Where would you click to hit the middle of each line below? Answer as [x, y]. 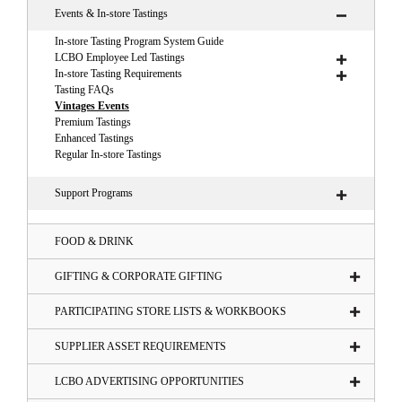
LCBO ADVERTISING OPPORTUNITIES [149, 382]
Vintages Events [92, 106]
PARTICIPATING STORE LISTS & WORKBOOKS [170, 312]
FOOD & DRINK [94, 242]
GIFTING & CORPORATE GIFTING [139, 277]
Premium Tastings [93, 122]
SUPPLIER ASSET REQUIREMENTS [140, 347]
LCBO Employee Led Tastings [120, 58]
